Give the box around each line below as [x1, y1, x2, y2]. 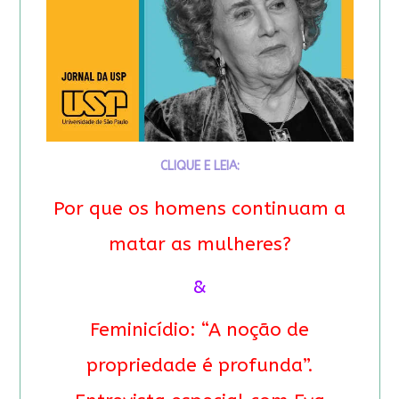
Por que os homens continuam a [53, 197, 346, 220]
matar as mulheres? [108, 232, 291, 256]
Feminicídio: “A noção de [90, 318, 309, 341]
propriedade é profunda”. [85, 354, 313, 377]
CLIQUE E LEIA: [159, 158, 240, 174]
